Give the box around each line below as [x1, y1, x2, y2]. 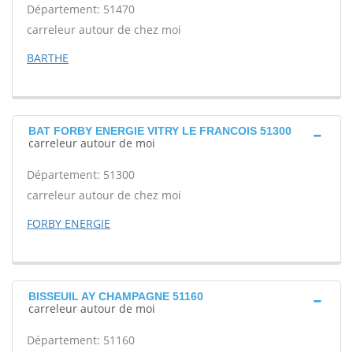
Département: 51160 [27, 333, 135, 347]
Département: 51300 [27, 167, 135, 182]
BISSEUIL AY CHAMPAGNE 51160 [28, 290, 203, 303]
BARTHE [27, 50, 69, 65]
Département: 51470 [27, 2, 135, 17]
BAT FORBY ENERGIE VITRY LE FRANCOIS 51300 [28, 124, 292, 137]
